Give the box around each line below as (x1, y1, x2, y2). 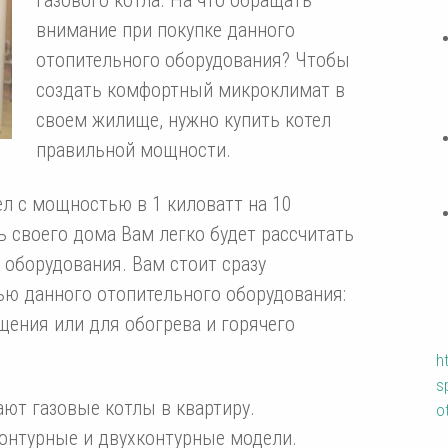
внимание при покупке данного (35, 17, 295, 42)
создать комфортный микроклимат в (35, 77, 345, 102)
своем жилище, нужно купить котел (35, 107, 331, 132)
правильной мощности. (35, 137, 231, 162)
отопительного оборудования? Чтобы (35, 47, 350, 72)
